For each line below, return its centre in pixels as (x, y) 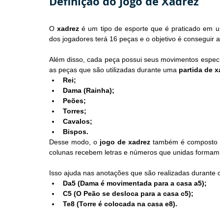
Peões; (74, 101)
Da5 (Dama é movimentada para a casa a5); (135, 183)
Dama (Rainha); (89, 91)
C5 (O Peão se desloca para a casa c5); (128, 194)
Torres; (75, 111)
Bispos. (76, 132)
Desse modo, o (74, 142)
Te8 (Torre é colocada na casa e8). (120, 204)
